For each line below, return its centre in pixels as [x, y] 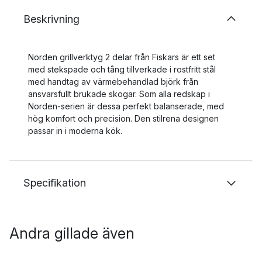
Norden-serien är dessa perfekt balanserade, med [126, 106]
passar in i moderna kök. [75, 131]
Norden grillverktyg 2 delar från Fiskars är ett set [122, 57]
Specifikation [55, 183]
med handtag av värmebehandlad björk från [113, 82]
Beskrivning [51, 19]
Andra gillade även [72, 233]
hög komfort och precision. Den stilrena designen [123, 118]
